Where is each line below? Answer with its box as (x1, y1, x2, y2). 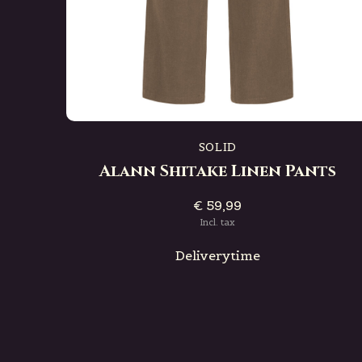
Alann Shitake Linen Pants (99, 160, 336, 182)
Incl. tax (200, 217, 236, 228)
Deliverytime (175, 247, 260, 263)
